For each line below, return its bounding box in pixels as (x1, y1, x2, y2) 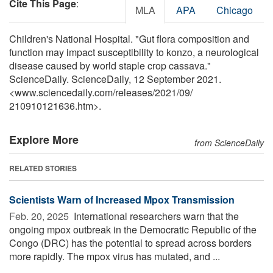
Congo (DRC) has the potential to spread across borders (9, 235, 252, 250)
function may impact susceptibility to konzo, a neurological (9, 44, 259, 59)
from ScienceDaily (194, 136, 264, 149)
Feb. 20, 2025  (9, 208, 71, 223)
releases (115, 85, 152, 99)
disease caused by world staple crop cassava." (9, 58, 211, 73)
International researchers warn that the (71, 208, 239, 223)
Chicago (216, 2, 253, 17)
